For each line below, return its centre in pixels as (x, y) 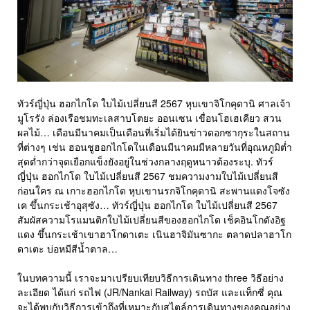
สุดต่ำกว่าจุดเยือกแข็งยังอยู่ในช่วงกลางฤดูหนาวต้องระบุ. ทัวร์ (145, 162)
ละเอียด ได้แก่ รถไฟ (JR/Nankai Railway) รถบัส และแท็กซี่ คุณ (150, 292)
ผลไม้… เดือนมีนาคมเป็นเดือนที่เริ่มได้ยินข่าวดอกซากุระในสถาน (154, 133)
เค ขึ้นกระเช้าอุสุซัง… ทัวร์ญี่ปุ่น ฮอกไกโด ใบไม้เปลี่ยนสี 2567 (147, 205)
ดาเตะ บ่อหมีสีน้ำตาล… (67, 249)
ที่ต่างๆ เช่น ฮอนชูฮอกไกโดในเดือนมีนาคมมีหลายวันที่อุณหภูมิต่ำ (155, 147)
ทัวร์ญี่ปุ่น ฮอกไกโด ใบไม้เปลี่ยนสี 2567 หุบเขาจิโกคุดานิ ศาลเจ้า (154, 103)
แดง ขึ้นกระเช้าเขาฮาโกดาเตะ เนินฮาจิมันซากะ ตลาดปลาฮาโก (154, 234)
